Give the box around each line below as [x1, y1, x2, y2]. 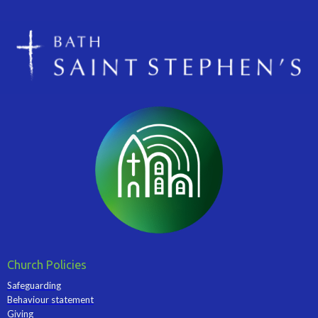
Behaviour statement [7, 294, 94, 306]
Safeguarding [7, 280, 61, 292]
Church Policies [7, 258, 87, 271]
